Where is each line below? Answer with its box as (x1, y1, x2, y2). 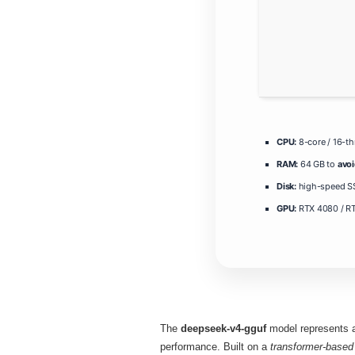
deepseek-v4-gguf (181, 322, 266, 334)
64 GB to (298, 158, 338, 170)
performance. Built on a (160, 340, 270, 353)
